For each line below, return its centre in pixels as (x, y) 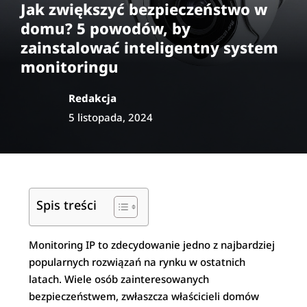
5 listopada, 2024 (111, 117)
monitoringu (70, 66)
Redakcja (93, 98)
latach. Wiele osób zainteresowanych (119, 279)
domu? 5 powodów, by (106, 28)
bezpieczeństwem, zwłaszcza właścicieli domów (144, 296)
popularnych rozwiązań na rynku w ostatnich (137, 261)
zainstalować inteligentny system (149, 47)
